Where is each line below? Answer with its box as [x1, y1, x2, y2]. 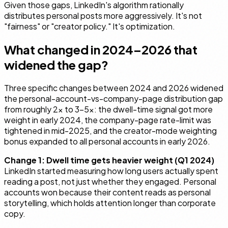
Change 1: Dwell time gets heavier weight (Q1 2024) [4, 155, 214, 166]
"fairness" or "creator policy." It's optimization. [4, 21, 175, 32]
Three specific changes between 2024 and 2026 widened [4, 82, 223, 94]
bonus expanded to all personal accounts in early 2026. [4, 136, 210, 147]
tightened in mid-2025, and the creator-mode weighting [4, 125, 217, 136]
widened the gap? [4, 57, 108, 73]
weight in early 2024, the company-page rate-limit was [4, 115, 211, 126]
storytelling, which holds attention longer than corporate [4, 197, 216, 209]
